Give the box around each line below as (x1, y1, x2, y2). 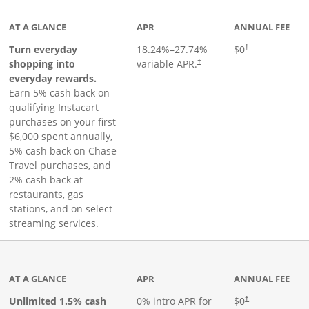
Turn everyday (9, 43, 78, 56)
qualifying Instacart (9, 101, 99, 114)
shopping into (9, 57, 76, 70)
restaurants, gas (9, 188, 84, 201)
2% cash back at (9, 173, 83, 186)
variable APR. (136, 57, 197, 70)
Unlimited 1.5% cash (9, 295, 107, 308)
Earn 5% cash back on (9, 86, 110, 99)
